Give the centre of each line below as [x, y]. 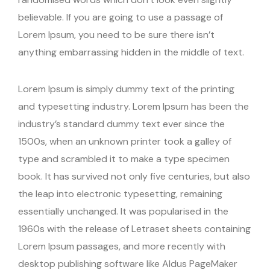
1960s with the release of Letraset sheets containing [134, 229]
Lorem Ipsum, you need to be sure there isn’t [116, 35]
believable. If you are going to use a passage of [121, 17]
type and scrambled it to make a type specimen [124, 159]
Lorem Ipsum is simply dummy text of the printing [126, 89]
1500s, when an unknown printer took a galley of [125, 142]
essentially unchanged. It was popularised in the [123, 212]
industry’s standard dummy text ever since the [121, 124]
